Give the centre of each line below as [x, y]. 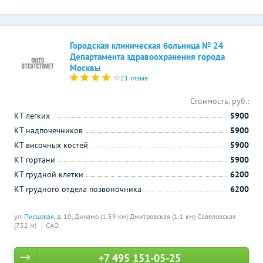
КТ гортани [35, 160]
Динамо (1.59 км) [102, 216]
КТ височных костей [51, 145]
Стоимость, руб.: [220, 101]
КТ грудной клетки [49, 174]
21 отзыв [134, 78]
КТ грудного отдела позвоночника [78, 189]
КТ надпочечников [48, 130]
